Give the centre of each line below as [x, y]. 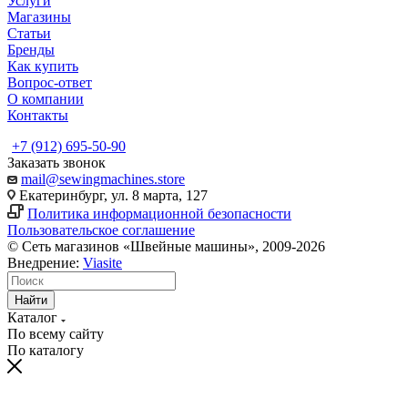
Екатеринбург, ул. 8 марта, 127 [112, 195]
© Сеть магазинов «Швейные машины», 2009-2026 [166, 246]
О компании [46, 98]
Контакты [38, 115]
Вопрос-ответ [50, 82]
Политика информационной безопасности [159, 213]
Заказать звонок [56, 162]
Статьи [29, 33]
